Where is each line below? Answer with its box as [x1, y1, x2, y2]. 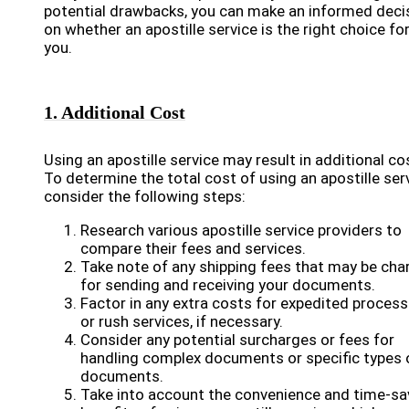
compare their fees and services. [80, 239, 306, 257]
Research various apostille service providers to [80, 221, 402, 239]
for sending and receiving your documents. [80, 276, 375, 294]
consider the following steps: [44, 187, 246, 205]
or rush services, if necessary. [80, 312, 283, 330]
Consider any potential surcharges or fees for [80, 330, 394, 349]
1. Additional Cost [44, 102, 185, 122]
